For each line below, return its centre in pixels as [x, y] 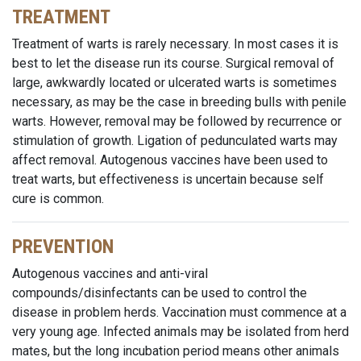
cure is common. [58, 199]
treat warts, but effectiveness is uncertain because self [168, 179]
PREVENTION [63, 247]
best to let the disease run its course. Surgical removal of [173, 63]
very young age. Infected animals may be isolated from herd [180, 332]
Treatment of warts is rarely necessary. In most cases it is [175, 44]
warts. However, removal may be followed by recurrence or [177, 121]
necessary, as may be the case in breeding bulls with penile [179, 102]
